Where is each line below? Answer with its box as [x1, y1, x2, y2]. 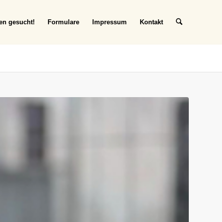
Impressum [92, 18, 127, 26]
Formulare [47, 18, 79, 26]
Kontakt [139, 18, 163, 26]
